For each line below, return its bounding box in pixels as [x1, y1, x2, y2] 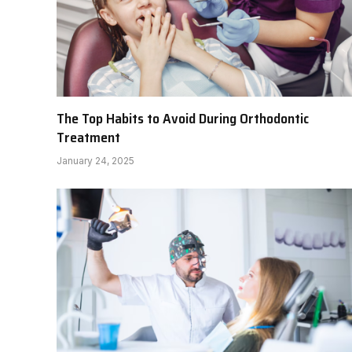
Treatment [57, 126, 120, 149]
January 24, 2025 [57, 155, 134, 167]
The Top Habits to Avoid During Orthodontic [57, 108, 309, 130]
